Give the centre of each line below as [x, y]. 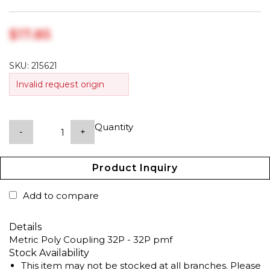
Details [25, 227]
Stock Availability [49, 253]
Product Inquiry [135, 168]
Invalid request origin [60, 84]
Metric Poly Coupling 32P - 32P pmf [91, 240]
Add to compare [61, 196]
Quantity [114, 127]
